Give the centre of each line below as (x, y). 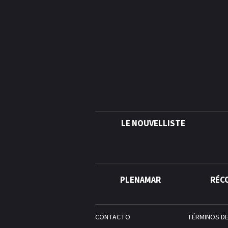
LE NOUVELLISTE (153, 124)
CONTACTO (113, 217)
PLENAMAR (140, 180)
